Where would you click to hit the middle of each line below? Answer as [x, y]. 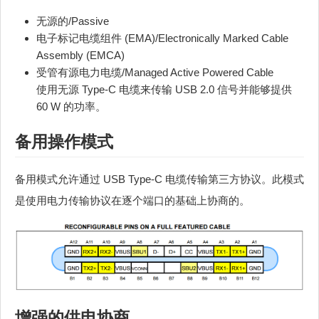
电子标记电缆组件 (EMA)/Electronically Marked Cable [162, 38]
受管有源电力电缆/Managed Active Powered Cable [155, 72]
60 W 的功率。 [71, 106]
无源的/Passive [73, 21]
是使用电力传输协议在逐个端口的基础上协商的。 [132, 200]
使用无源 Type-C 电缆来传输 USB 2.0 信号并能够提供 [164, 89]
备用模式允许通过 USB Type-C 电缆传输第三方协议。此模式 [159, 179]
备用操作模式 [64, 141]
